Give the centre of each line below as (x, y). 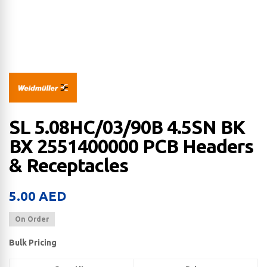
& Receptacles (69, 165)
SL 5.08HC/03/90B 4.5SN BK (127, 127)
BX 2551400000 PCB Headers (131, 146)
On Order (32, 219)
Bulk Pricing (33, 243)
